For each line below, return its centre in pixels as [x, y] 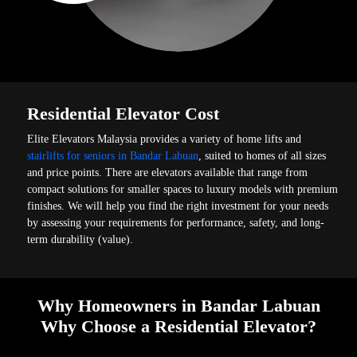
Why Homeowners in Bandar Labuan [178, 306]
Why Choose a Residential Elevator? [178, 327]
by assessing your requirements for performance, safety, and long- [176, 222]
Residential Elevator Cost [124, 113]
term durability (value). [80, 239]
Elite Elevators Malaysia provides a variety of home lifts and [165, 139]
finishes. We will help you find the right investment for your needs [178, 206]
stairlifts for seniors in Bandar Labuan [113, 155]
